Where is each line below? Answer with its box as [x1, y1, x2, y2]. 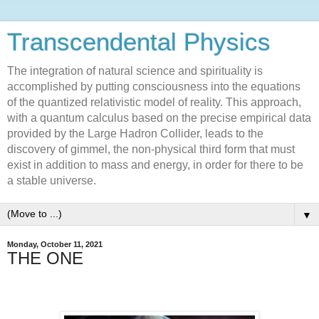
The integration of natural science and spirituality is [7, 65, 263, 77]
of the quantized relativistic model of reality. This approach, [7, 96, 301, 108]
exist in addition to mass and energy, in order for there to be [7, 159, 303, 171]
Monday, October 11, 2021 [7, 240, 103, 249]
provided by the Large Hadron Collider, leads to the [7, 127, 263, 140]
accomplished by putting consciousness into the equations [7, 80, 300, 93]
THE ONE [7, 249, 83, 268]
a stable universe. [7, 174, 96, 187]
